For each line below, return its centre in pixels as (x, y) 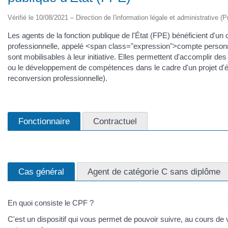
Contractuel (115, 121)
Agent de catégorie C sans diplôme (154, 172)
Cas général (41, 172)
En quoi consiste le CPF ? (51, 203)
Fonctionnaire (44, 121)
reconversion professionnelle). (58, 78)
